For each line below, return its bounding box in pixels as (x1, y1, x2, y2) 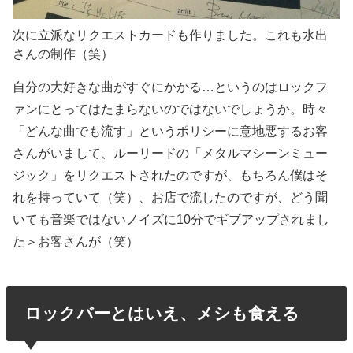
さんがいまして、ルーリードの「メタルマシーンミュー (13, 146, 329, 161)
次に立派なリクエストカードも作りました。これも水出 (13, 27, 329, 42)
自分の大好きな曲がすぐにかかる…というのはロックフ (13, 80, 329, 95)
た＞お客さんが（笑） (13, 234, 139, 249)
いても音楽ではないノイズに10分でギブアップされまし (13, 212, 330, 227)
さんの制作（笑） (13, 46, 114, 61)
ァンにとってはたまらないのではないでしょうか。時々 (13, 102, 329, 117)
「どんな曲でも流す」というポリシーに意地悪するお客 (13, 124, 329, 139)
